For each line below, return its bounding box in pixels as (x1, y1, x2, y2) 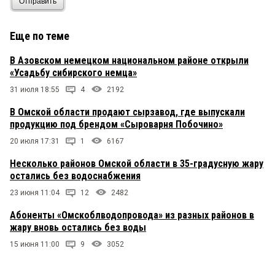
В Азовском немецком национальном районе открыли (10, 55, 249, 67)
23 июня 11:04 (10, 188, 60, 198)
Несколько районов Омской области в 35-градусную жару (10, 158, 263, 170)
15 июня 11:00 (10, 240, 60, 249)
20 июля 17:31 (10, 137, 60, 146)
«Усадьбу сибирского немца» (10, 67, 137, 79)
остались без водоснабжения (10, 170, 141, 182)
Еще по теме (10, 29, 69, 43)
